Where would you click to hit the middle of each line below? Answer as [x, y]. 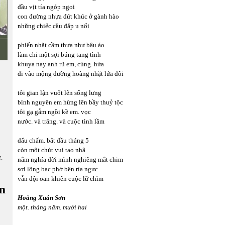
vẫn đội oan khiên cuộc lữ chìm [61, 179]
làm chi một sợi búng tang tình [59, 54]
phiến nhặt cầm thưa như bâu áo [61, 45]
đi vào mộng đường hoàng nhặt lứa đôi [71, 74]
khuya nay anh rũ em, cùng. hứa [61, 64]
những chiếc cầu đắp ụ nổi [53, 26]
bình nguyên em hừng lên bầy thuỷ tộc [70, 102]
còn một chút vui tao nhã [51, 150]
